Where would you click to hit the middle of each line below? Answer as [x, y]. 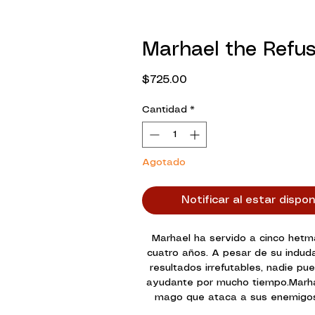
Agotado [164, 163]
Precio [203, 79]
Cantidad [165, 110]
